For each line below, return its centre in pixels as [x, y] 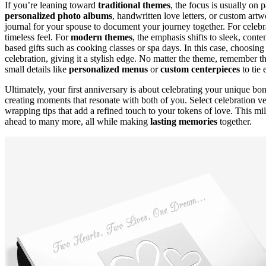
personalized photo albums [58, 15]
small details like [37, 69]
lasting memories [184, 121]
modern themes [102, 37]
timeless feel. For [38, 37]
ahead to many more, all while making [77, 121]
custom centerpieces [200, 69]
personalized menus [108, 69]
